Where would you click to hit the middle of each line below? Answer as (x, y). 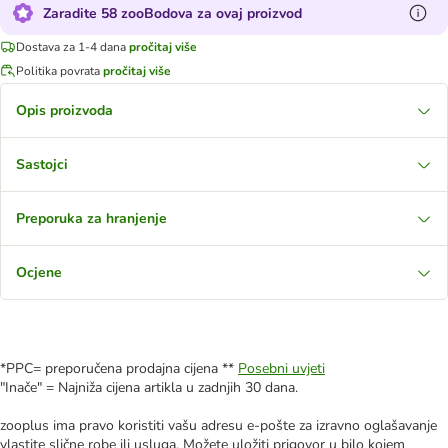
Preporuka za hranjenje (91, 218)
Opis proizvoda (64, 110)
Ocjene (39, 272)
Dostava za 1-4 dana (71, 46)
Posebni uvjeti (281, 368)
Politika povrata (58, 70)
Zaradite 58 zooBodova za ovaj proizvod (172, 13)
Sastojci (42, 164)
